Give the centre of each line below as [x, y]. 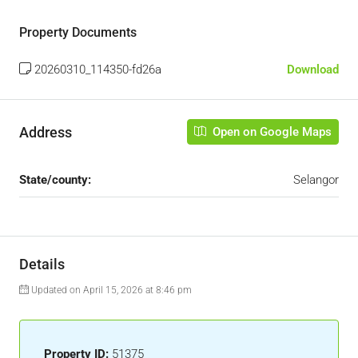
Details [42, 264]
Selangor [316, 180]
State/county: [55, 180]
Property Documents [78, 32]
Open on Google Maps [270, 132]
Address [46, 132]
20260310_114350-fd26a [96, 70]
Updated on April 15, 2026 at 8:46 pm [110, 290]
